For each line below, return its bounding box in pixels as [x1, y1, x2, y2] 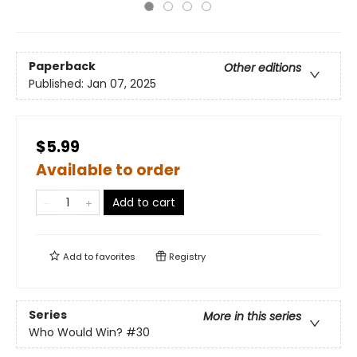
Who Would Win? [29, 324, 123, 341]
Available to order [36, 159, 180, 181]
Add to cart [112, 194, 175, 210]
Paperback [29, 58, 96, 75]
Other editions [224, 60, 301, 76]
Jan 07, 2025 [87, 76, 156, 92]
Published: [29, 76, 87, 92]
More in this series [203, 308, 301, 325]
